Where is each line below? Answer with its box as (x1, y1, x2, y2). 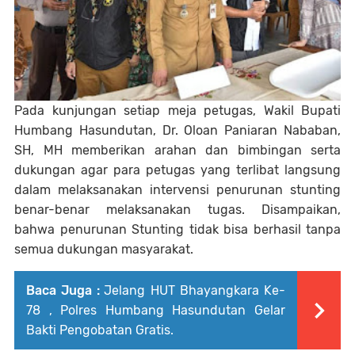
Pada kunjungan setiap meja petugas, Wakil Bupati (14, 103, 341, 119)
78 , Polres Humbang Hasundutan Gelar (26, 303, 285, 319)
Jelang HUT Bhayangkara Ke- (104, 283, 286, 299)
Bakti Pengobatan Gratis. (26, 323, 174, 338)
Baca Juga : (26, 283, 101, 299)
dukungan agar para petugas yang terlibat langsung (14, 162, 341, 178)
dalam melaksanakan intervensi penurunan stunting (14, 182, 341, 198)
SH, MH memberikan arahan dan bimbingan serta (14, 143, 341, 158)
